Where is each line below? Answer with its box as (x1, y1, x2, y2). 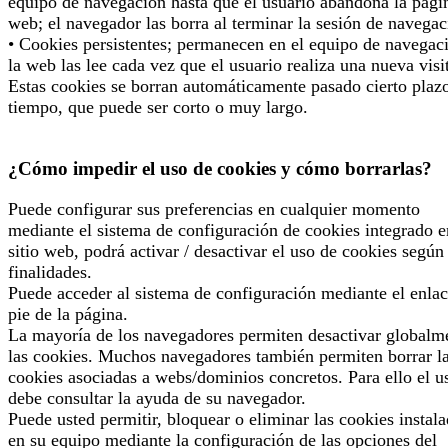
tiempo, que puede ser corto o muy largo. (8, 97, 308, 118)
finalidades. (8, 261, 92, 282)
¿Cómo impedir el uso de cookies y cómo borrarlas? (8, 157, 432, 179)
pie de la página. (8, 303, 128, 324)
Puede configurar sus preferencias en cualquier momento (8, 198, 420, 219)
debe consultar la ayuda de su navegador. (8, 387, 306, 408)
